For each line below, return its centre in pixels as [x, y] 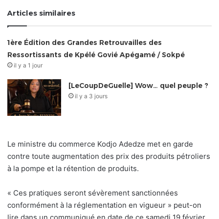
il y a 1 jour [28, 65]
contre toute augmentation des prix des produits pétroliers [109, 156]
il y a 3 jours [91, 96]
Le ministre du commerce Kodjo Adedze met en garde [100, 144]
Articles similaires [41, 13]
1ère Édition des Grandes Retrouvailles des [85, 42]
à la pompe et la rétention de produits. [73, 168]
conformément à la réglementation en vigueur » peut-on [104, 205]
